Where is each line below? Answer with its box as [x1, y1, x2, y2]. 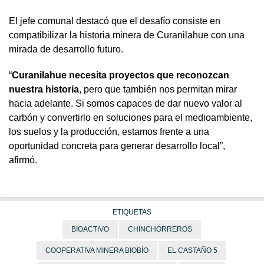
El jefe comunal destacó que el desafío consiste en [9, 16, 220, 27]
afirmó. [9, 155, 37, 166]
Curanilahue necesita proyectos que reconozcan [12, 70, 229, 81]
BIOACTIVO [71, 225, 109, 234]
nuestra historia [9, 84, 79, 95]
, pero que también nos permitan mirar [79, 84, 237, 95]
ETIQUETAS [113, 208, 151, 217]
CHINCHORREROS [127, 225, 192, 234]
